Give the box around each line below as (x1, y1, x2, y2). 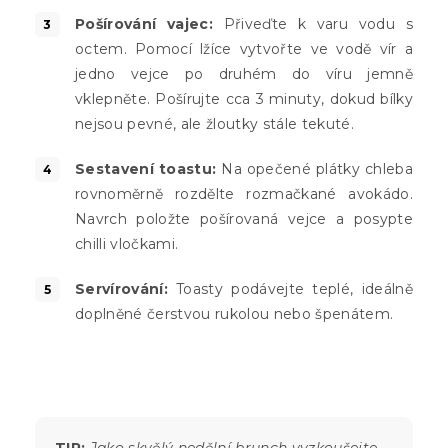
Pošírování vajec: (75, 15, 213, 34)
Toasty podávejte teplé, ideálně (168, 280, 413, 299)
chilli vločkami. (75, 235, 179, 254)
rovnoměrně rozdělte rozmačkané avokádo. (75, 185, 413, 204)
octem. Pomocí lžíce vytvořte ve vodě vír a (75, 40, 413, 59)
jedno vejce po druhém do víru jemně (75, 65, 413, 84)
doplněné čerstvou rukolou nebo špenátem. (75, 305, 394, 324)
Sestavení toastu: (75, 160, 217, 179)
